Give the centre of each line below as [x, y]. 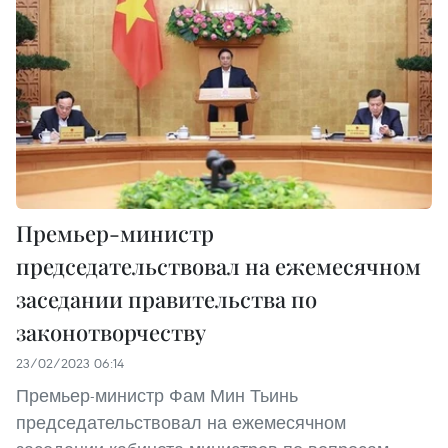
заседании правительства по [166, 299]
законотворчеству [111, 332]
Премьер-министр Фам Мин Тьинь [157, 396]
